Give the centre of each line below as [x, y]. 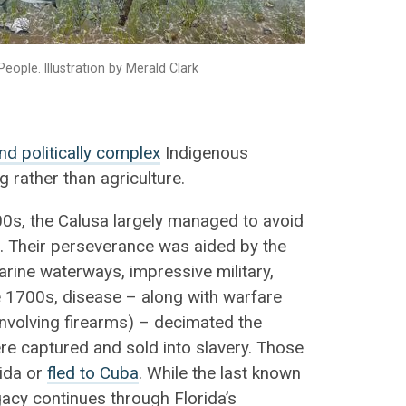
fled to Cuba [93, 373]
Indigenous [205, 154]
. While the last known [220, 373]
